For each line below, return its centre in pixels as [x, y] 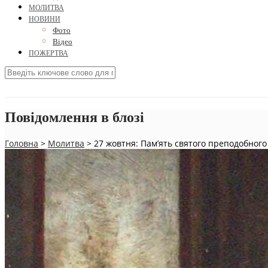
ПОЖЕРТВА [48, 54]
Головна [22, 143]
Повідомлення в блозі [74, 118]
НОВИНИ [45, 19]
